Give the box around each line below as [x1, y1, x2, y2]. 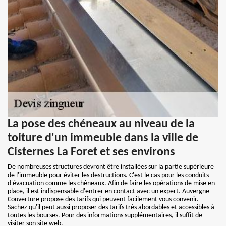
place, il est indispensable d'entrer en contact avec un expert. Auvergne [8, 188, 209, 195]
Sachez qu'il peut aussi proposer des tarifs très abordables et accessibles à [8, 204, 214, 211]
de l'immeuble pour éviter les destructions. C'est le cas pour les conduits [8, 172, 209, 179]
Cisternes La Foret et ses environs [8, 146, 175, 158]
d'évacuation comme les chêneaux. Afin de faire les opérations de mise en [8, 180, 215, 187]
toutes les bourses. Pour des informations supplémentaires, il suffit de [8, 212, 202, 219]
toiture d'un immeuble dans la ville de [8, 132, 198, 144]
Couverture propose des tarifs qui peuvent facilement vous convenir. [8, 196, 199, 203]
